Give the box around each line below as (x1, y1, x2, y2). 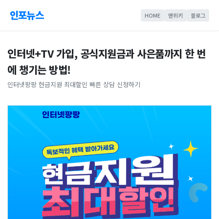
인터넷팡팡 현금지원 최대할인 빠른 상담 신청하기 (7, 80, 140, 89)
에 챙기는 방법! (7, 62, 71, 77)
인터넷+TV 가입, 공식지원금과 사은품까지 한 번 (7, 46, 206, 61)
